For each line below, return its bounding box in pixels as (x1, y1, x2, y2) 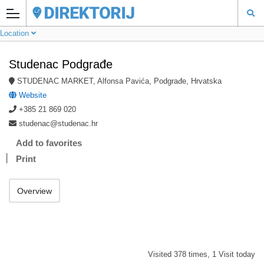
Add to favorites (16, 138, 82, 148)
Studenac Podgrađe (9, 58, 113, 71)
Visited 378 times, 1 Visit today (148, 250, 255, 259)
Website (16, 91, 47, 100)
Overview (17, 186, 52, 196)
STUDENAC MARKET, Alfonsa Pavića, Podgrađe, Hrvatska (17, 77, 222, 85)
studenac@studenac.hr (19, 119, 98, 128)
